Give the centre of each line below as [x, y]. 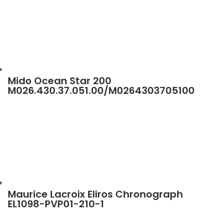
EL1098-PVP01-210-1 [56, 204]
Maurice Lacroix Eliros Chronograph [95, 194]
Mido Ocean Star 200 [60, 81]
